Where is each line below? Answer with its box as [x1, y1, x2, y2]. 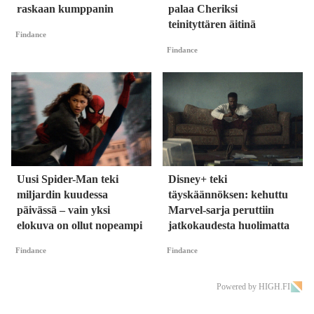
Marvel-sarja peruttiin [168, 203, 274, 216]
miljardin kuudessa [17, 188, 108, 200]
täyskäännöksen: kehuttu [168, 188, 288, 200]
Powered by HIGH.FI [217, 281, 290, 292]
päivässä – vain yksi [17, 203, 110, 216]
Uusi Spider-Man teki [17, 172, 118, 185]
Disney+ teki [168, 172, 227, 185]
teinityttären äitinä [168, 18, 256, 31]
